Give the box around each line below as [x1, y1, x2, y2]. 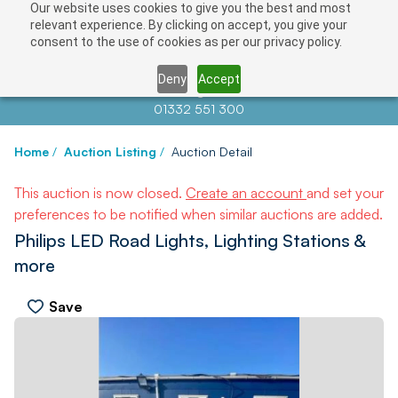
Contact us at [90, 84, 173, 99]
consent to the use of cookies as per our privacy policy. [29, 35, 342, 49]
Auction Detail [171, 144, 252, 159]
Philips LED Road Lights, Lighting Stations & [14, 229, 365, 251]
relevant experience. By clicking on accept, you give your [29, 18, 347, 32]
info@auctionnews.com [173, 84, 308, 99]
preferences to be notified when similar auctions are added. [14, 205, 383, 223]
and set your [306, 184, 384, 202]
